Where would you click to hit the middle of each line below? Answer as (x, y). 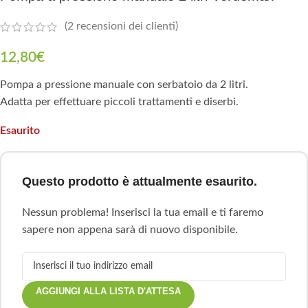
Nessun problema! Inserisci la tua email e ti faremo (143, 212)
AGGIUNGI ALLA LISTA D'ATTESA (108, 291)
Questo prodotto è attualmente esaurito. (140, 181)
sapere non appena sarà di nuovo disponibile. (130, 229)
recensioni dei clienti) (126, 26)
